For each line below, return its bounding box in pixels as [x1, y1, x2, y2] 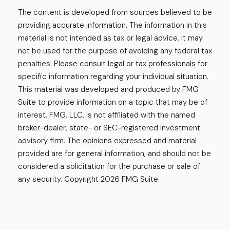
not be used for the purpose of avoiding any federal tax [18, 46, 212, 56]
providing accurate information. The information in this [18, 20, 207, 31]
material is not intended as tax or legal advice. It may [18, 33, 203, 44]
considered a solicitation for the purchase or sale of [18, 161, 200, 172]
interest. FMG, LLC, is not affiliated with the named [18, 110, 195, 121]
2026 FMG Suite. [101, 174, 160, 185]
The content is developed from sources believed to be [18, 7, 212, 18]
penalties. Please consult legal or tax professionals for [18, 59, 207, 69]
